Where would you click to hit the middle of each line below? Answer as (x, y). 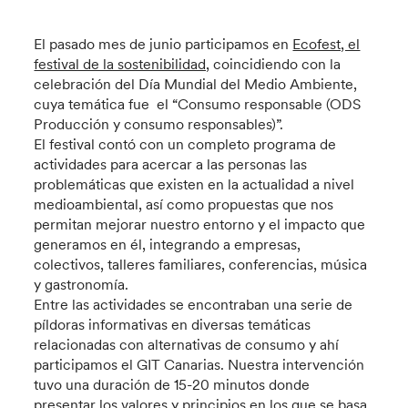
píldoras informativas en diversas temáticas (173, 324)
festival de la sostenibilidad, (122, 64)
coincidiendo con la (275, 64)
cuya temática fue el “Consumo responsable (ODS (198, 104)
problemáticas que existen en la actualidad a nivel (194, 184)
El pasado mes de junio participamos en (163, 44)
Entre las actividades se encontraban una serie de (194, 304)
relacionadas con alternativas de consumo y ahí (187, 344)
